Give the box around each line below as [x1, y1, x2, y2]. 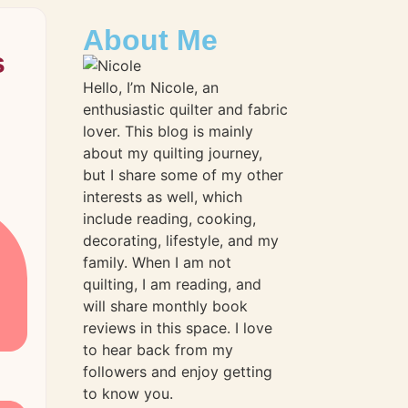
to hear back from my [83, 341, 233, 359]
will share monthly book [83, 297, 248, 315]
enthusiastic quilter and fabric [83, 100, 288, 118]
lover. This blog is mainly [83, 122, 253, 140]
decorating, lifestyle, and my [83, 231, 279, 250]
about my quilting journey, [83, 144, 262, 162]
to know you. [83, 384, 173, 403]
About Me [83, 24, 218, 56]
